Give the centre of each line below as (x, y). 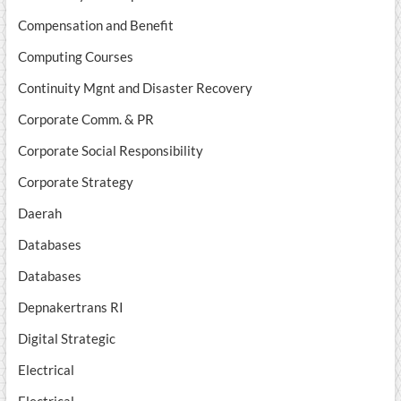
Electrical (46, 370)
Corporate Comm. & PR (85, 119)
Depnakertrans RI (70, 307)
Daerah (39, 213)
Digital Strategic (66, 339)
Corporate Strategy (75, 182)
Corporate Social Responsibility (110, 151)
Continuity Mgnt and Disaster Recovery (135, 88)
